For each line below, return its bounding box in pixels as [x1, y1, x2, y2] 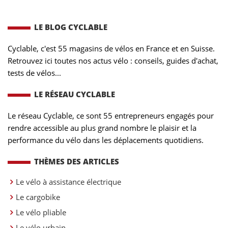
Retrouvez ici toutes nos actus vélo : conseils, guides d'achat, [8, 55, 218, 66]
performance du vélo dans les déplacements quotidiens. [8, 135, 204, 146]
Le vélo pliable [16, 207, 66, 218]
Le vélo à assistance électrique [16, 177, 121, 187]
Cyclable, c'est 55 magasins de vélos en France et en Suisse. [8, 43, 215, 54]
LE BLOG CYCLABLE [34, 22, 107, 33]
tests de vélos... [8, 68, 61, 78]
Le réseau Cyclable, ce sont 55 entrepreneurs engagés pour [8, 110, 214, 121]
